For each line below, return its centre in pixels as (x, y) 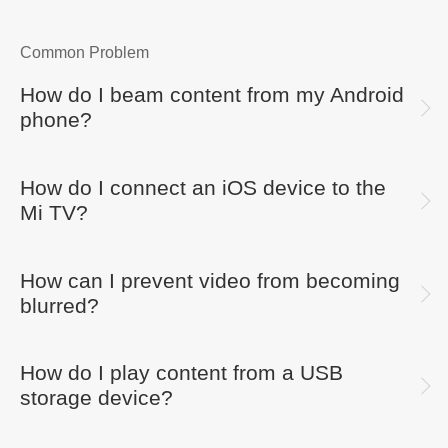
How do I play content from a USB (181, 373)
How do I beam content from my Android (212, 95)
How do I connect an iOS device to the (203, 187)
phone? (56, 120)
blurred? (59, 305)
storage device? (96, 398)
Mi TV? (54, 212)
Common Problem (84, 52)
